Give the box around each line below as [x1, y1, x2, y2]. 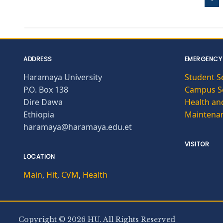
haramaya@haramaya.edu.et [23, 121, 132, 132]
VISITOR [184, 139, 210, 148]
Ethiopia [23, 109, 54, 120]
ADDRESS [23, 54, 52, 63]
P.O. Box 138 [23, 84, 68, 95]
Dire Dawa [23, 96, 63, 108]
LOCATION [23, 152, 55, 161]
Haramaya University [23, 71, 102, 83]
